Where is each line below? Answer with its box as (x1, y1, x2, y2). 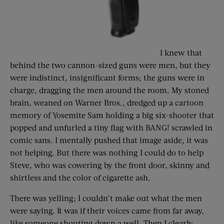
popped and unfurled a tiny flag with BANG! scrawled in (10, 122, 212, 132)
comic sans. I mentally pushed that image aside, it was (10, 135, 208, 144)
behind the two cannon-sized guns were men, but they (10, 60, 210, 69)
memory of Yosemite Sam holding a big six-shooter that (10, 110, 214, 119)
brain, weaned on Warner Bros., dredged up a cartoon (10, 97, 203, 107)
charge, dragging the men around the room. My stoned (10, 85, 209, 94)
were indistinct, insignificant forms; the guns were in (10, 72, 204, 82)
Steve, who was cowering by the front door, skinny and (10, 160, 209, 169)
